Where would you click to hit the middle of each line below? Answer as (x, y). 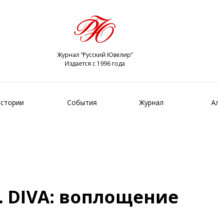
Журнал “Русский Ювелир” (95, 55)
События (82, 102)
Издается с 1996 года (95, 64)
